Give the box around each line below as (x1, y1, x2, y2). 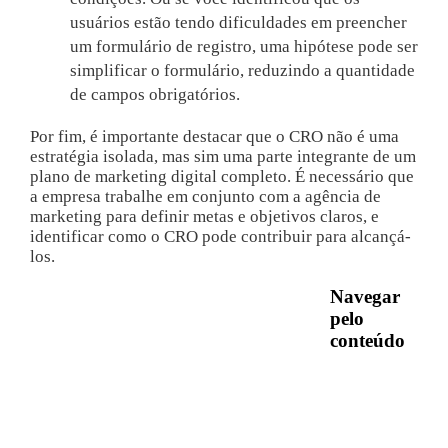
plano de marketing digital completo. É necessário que (29, 167, 414, 187)
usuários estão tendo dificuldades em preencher (69, 13, 407, 33)
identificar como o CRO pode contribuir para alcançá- (29, 227, 411, 247)
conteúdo (329, 330, 405, 352)
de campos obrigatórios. (69, 85, 240, 105)
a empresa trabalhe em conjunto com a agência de (29, 187, 381, 207)
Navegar (329, 286, 400, 308)
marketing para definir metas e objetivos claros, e (29, 207, 379, 227)
